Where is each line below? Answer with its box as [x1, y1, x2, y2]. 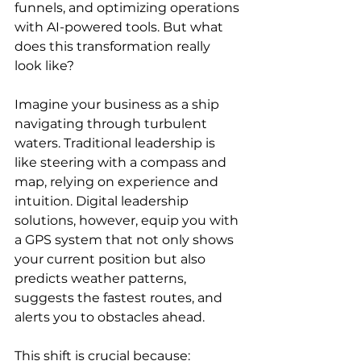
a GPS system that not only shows [15, 232, 237, 247]
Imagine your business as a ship [15, 97, 222, 112]
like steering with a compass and [15, 155, 230, 170]
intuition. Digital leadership [15, 193, 192, 209]
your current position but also [15, 251, 209, 267]
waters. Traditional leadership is [15, 135, 218, 151]
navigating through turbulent [15, 116, 210, 131]
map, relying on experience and [15, 174, 222, 189]
